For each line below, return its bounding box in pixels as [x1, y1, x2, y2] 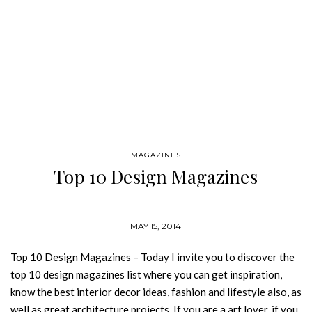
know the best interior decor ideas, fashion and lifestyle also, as [10, 286, 302, 298]
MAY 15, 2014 [130, 221, 182, 231]
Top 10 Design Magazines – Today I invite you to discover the [10, 251, 295, 263]
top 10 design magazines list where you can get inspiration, [10, 268, 282, 281]
